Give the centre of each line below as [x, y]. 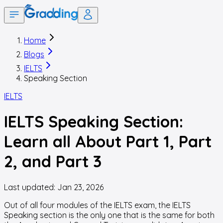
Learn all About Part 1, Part [108, 142]
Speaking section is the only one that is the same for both [109, 215]
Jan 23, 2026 [80, 187]
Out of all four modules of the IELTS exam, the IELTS [97, 205]
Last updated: [31, 187]
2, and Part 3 [53, 162]
